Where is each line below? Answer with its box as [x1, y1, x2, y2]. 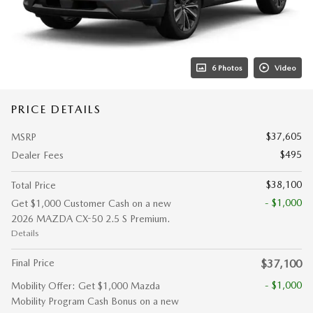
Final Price [11, 257, 54, 268]
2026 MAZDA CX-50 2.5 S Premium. [11, 213, 170, 224]
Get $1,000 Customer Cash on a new [11, 198, 171, 209]
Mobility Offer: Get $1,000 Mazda [11, 280, 160, 291]
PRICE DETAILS [11, 103, 102, 116]
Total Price [11, 180, 56, 191]
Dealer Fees [11, 150, 64, 161]
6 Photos [212, 63, 242, 73]
